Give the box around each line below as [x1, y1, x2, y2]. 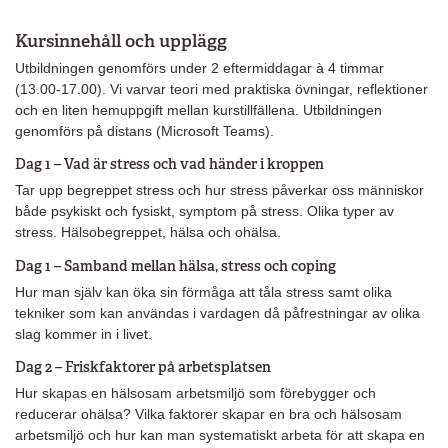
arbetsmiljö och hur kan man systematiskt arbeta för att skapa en [15, 427, 425, 444]
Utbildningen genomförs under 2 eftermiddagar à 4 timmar [15, 59, 384, 76]
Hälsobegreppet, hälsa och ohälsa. [61, 224, 281, 241]
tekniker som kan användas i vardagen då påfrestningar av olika [15, 304, 420, 321]
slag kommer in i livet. [15, 325, 152, 342]
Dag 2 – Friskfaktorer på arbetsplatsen [15, 358, 271, 377]
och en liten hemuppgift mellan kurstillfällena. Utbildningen [15, 101, 382, 118]
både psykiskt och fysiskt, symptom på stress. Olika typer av [15, 203, 394, 220]
